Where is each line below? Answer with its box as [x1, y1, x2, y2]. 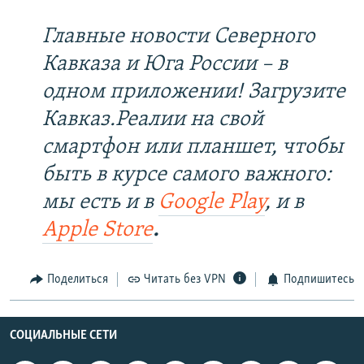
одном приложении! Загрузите [42, 81, 345, 104]
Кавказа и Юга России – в [42, 54, 288, 76]
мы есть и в [42, 192, 158, 214]
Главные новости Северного [42, 26, 315, 49]
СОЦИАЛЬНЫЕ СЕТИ [10, 328, 117, 342]
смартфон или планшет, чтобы [42, 136, 344, 159]
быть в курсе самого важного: [42, 164, 331, 187]
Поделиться [46, 273, 108, 287]
